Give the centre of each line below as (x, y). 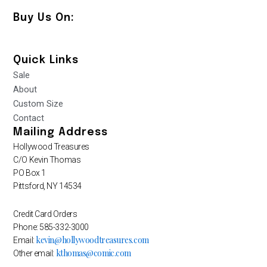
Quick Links (46, 60)
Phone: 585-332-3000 (51, 227)
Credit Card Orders (45, 214)
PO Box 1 (30, 173)
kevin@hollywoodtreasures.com (92, 240)
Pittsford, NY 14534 (47, 186)
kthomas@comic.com (93, 253)
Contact (29, 118)
